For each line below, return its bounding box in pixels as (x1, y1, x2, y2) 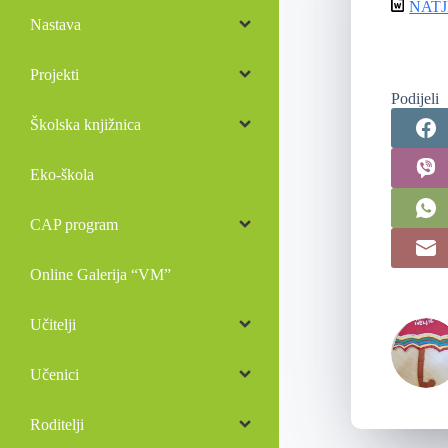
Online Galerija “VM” (30, 265, 171, 283)
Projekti (30, 65, 79, 83)
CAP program (30, 215, 118, 233)
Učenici (30, 365, 79, 383)
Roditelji (30, 415, 84, 433)
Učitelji (30, 315, 76, 333)
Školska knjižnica (30, 115, 141, 133)
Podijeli (390, 89, 439, 107)
